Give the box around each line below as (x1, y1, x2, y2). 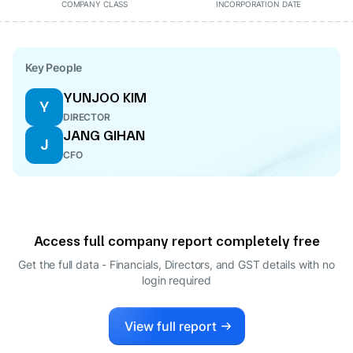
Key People (25, 61, 83, 74)
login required (142, 273, 211, 287)
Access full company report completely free (33, 232, 320, 249)
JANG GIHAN (63, 127, 145, 143)
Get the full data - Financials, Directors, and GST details (18, 258, 295, 271)
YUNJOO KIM (63, 89, 147, 106)
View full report (124, 318, 217, 334)
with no (298, 258, 335, 271)
